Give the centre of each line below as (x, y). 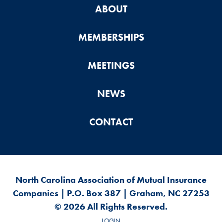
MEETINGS (111, 66)
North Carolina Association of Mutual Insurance (111, 180)
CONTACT (111, 122)
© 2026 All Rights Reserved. (111, 207)
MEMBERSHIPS (111, 38)
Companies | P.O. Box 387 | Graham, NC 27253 (111, 193)
